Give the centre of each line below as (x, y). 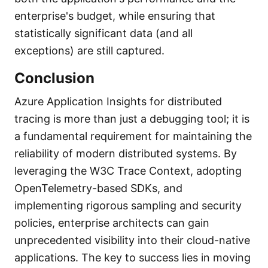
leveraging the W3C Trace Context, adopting (128, 171)
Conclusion (54, 78)
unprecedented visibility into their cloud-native (132, 240)
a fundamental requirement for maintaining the (133, 136)
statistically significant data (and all (103, 33)
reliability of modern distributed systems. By (126, 153)
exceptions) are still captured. (89, 51)
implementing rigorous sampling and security (128, 205)
